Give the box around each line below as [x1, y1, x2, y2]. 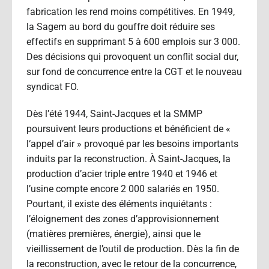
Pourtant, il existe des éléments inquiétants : [26, 198, 212, 210]
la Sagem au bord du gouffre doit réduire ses [26, 20, 215, 32]
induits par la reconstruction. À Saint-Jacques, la [26, 153, 231, 165]
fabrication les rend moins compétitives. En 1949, [26, 5, 235, 17]
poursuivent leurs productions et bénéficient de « [26, 122, 231, 134]
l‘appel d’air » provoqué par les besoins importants [26, 138, 238, 150]
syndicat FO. [26, 80, 79, 92]
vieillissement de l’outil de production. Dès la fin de [26, 243, 239, 255]
